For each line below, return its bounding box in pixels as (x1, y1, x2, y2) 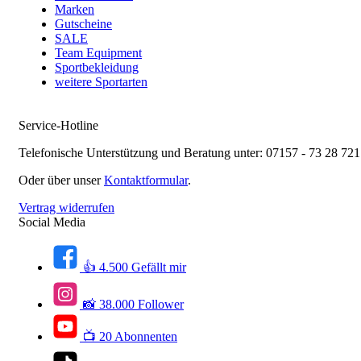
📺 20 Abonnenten (83, 330, 177, 343)
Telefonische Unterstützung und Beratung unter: (19, 146, 266, 160)
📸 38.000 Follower (83, 297, 184, 311)
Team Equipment (55, 46, 142, 60)
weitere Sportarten (55, 75, 147, 89)
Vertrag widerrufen (19, 201, 114, 214)
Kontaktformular (104, 173, 188, 187)
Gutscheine (55, 17, 112, 31)
